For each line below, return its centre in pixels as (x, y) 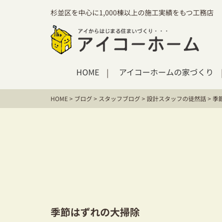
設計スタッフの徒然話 (176, 98)
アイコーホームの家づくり (166, 72)
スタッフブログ (119, 98)
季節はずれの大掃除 (95, 212)
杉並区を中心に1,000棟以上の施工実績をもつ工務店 (132, 12)
